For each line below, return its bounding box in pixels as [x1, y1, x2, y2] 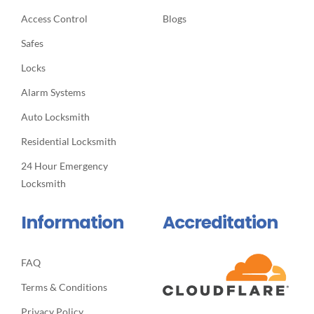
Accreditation [162, 210, 278, 235]
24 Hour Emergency [20, 160, 108, 172]
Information [20, 210, 123, 235]
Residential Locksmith [20, 135, 116, 148]
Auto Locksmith [20, 111, 90, 123]
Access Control [20, 13, 88, 25]
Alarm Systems [20, 86, 86, 99]
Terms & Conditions [20, 281, 107, 294]
